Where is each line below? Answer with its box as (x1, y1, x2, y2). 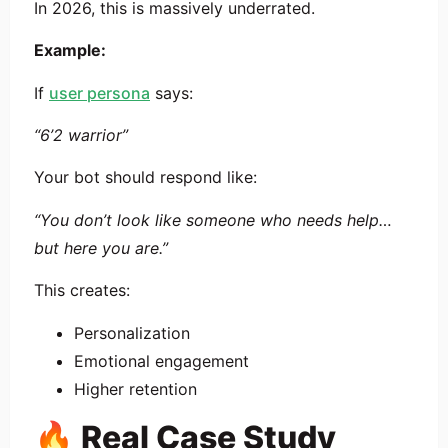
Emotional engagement (74, 350, 249, 371)
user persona (49, 82, 150, 103)
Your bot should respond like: (34, 167, 257, 188)
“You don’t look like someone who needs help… (34, 209, 392, 230)
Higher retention (74, 378, 197, 399)
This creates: (34, 280, 130, 301)
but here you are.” (34, 237, 168, 258)
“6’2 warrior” (34, 125, 128, 146)
